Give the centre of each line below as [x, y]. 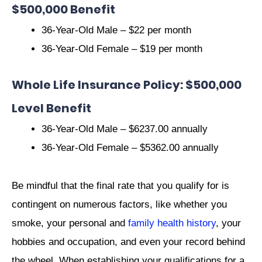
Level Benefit [51, 108]
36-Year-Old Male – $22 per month [116, 30]
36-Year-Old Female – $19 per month [122, 49]
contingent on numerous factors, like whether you [119, 204]
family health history [172, 223]
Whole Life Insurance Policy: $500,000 [127, 85]
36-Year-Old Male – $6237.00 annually [125, 129]
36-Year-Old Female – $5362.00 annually [130, 148]
